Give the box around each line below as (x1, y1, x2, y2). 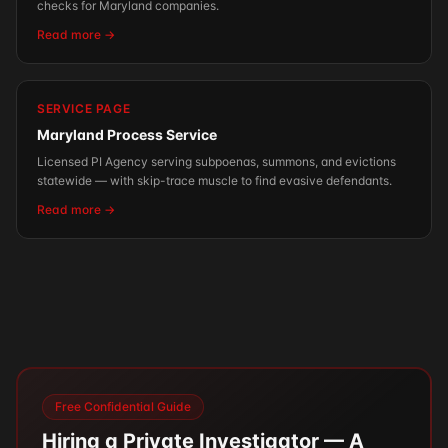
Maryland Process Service (37, 126, 217, 143)
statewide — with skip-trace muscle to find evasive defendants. (37, 173, 392, 188)
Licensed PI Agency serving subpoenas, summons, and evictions (37, 154, 396, 169)
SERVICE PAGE (37, 101, 131, 116)
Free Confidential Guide (55, 399, 191, 414)
